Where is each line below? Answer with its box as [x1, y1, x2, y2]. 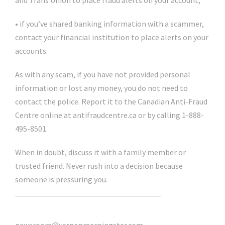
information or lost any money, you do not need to [15, 83, 188, 93]
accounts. [15, 46, 48, 56]
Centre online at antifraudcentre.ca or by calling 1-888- [15, 110, 204, 120]
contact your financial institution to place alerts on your [15, 32, 208, 42]
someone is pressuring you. [15, 174, 107, 184]
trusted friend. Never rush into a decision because [15, 161, 183, 171]
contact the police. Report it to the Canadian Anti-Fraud [15, 96, 207, 106]
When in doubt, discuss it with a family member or [15, 147, 186, 157]
